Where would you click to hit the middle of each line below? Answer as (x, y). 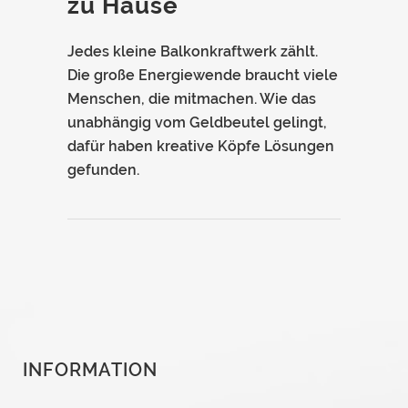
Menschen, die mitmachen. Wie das (192, 98)
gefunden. (103, 169)
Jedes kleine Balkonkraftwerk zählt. (193, 51)
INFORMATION (90, 369)
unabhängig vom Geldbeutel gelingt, (197, 122)
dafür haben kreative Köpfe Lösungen (201, 146)
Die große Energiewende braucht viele (203, 75)
